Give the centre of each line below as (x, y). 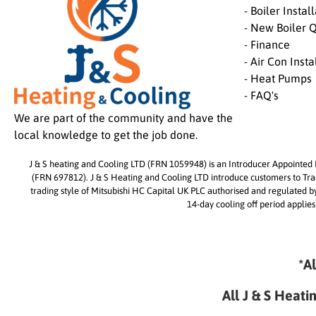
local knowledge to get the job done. (106, 135)
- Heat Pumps (278, 79)
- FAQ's (261, 96)
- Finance (267, 45)
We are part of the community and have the (123, 118)
